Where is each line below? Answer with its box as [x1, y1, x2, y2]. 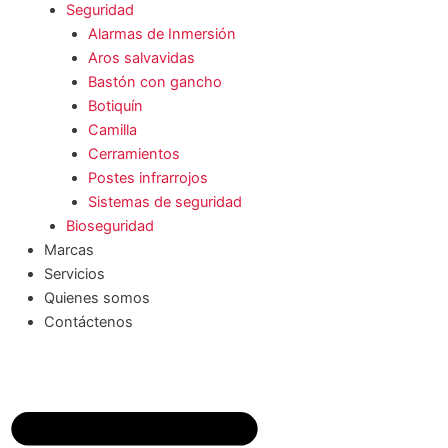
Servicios [43, 264, 105, 283]
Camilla [87, 120, 137, 139]
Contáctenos [43, 312, 133, 331]
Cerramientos [87, 144, 180, 163]
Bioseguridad [65, 216, 154, 235]
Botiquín [87, 96, 143, 115]
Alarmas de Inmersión [87, 24, 236, 43]
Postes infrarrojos [87, 168, 208, 187]
